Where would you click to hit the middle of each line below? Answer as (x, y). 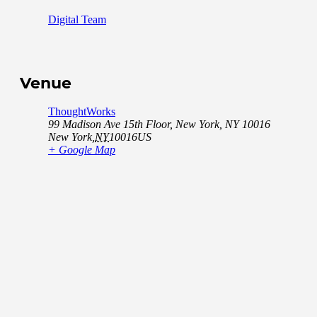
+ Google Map (82, 149)
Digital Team (77, 20)
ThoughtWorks (82, 111)
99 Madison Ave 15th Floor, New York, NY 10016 (159, 124)
